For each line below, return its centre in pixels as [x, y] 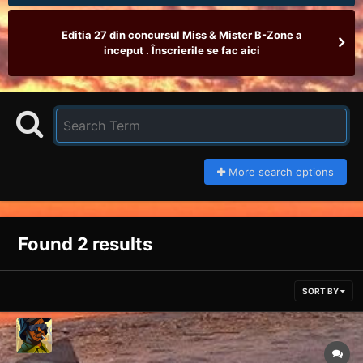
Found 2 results [85, 244]
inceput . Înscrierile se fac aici [181, 51]
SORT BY [321, 291]
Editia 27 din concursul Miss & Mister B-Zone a [181, 35]
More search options [280, 172]
